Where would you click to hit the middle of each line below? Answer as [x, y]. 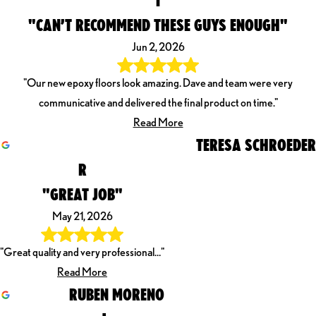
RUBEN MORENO [117, 294]
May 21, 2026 [82, 217]
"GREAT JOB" [82, 194]
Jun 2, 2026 [158, 47]
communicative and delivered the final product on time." [158, 103]
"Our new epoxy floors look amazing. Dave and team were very [158, 83]
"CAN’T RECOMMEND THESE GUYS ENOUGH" [158, 24]
